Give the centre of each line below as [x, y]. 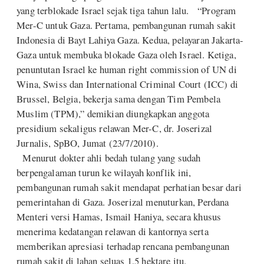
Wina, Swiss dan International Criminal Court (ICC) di [127, 84]
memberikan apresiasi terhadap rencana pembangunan [123, 246]
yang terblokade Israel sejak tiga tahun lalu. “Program [126, 11]
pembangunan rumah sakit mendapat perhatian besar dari [129, 187]
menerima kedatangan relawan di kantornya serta [113, 232]
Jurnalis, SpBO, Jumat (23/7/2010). [88, 143]
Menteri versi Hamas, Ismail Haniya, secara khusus [119, 217]
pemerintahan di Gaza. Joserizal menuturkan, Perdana [123, 202]
